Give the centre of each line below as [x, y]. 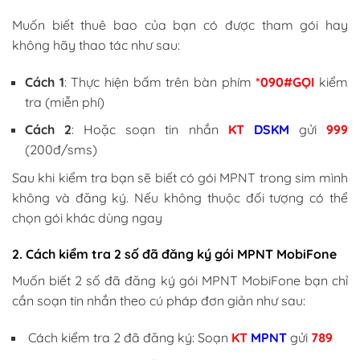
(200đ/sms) [61, 150]
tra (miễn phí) [65, 102]
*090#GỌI [283, 82]
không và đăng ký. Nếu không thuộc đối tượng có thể [180, 197]
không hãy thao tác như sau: [96, 45]
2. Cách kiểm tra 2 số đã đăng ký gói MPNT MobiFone [174, 254]
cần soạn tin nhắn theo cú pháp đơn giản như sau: [159, 301]
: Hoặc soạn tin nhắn [150, 130]
